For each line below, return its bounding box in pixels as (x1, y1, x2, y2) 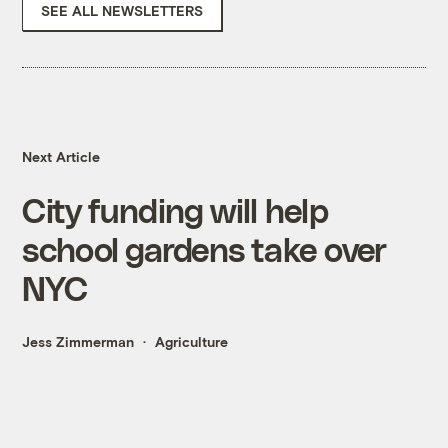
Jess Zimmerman (22, 333, 135, 351)
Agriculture (155, 333, 229, 351)
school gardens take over (22, 229, 387, 269)
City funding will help (22, 190, 328, 230)
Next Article (22, 148, 101, 166)
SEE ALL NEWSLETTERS (41, 2, 204, 20)
